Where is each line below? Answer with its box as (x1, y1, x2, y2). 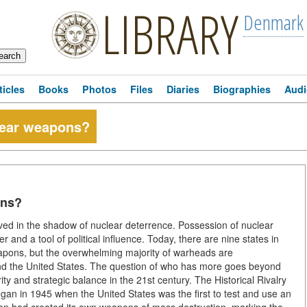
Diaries (167, 82, 199, 96)
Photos (82, 82, 116, 96)
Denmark (243, 8, 304, 36)
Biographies (213, 82, 271, 96)
